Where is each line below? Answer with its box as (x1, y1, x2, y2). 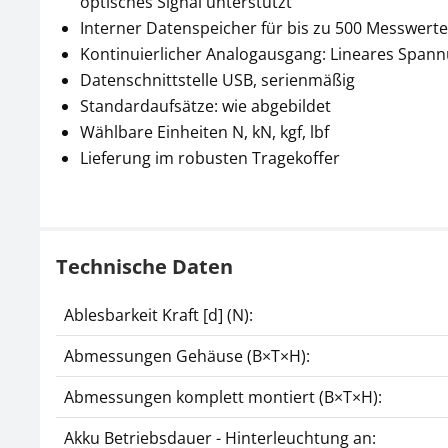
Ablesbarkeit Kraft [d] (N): (64, 304, 253, 326)
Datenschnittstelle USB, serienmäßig (80, 69, 355, 91)
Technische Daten (56, 253, 233, 280)
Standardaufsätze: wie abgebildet (80, 95, 331, 117)
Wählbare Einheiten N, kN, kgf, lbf (80, 121, 329, 143)
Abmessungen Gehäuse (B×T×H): (64, 345, 310, 367)
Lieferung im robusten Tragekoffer (80, 147, 340, 169)
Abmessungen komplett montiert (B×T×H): (64, 386, 382, 408)
